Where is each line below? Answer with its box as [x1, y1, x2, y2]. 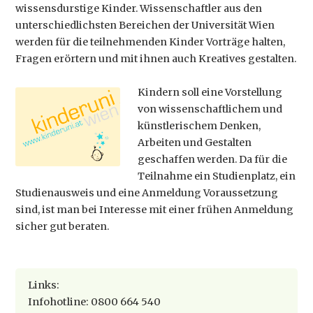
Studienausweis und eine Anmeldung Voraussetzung [15, 187, 279, 199]
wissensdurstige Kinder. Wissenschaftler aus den [15, 2, 263, 15]
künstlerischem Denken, [138, 119, 261, 132]
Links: [28, 279, 60, 291]
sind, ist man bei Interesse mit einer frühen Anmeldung [15, 203, 294, 216]
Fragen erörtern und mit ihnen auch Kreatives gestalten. [15, 52, 297, 65]
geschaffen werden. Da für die [138, 153, 288, 166]
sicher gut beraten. [15, 220, 110, 233]
